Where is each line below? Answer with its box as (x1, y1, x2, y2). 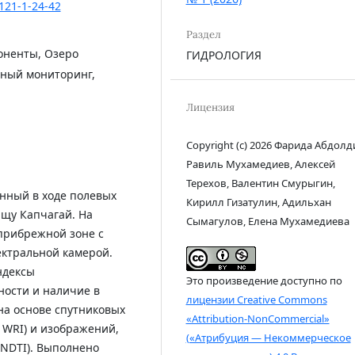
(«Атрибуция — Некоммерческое (185, 330, 351, 345)
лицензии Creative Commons (185, 292, 327, 307)
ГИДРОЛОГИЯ (185, 47, 261, 63)
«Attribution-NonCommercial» (185, 311, 330, 326)
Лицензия (185, 100, 235, 114)
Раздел (185, 27, 221, 41)
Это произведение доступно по (185, 273, 342, 288)
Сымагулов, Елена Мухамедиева (185, 213, 349, 228)
